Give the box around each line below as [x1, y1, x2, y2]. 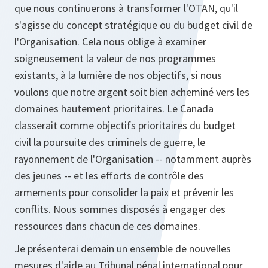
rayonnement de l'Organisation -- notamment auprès [14, 152, 251, 166]
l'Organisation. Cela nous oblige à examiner [14, 35, 206, 48]
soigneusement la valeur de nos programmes [14, 51, 216, 65]
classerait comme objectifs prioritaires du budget [14, 118, 236, 132]
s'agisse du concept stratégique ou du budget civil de [14, 18, 252, 32]
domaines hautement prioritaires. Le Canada [14, 102, 214, 115]
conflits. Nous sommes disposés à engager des [14, 202, 226, 216]
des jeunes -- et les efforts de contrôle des [14, 169, 204, 182]
